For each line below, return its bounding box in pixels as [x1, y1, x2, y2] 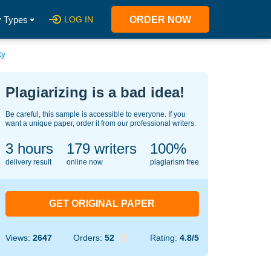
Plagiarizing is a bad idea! [5, 84, 184, 100]
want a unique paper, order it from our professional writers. [5, 119, 196, 128]
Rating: [149, 233, 180, 243]
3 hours [5, 140, 53, 157]
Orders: [73, 233, 105, 243]
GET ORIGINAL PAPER [49, 198, 155, 209]
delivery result [5, 158, 51, 166]
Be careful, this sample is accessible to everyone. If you [5, 110, 186, 119]
